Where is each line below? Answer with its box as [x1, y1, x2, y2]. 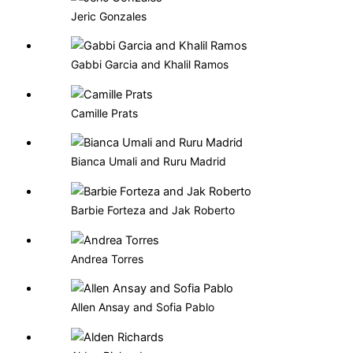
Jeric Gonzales [71, 9, 147, 23]
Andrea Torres [71, 251, 144, 266]
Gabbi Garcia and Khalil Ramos [71, 58, 229, 72]
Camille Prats [71, 106, 139, 120]
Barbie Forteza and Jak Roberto [71, 203, 236, 217]
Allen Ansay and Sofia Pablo [71, 300, 215, 314]
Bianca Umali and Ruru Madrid [71, 154, 227, 169]
